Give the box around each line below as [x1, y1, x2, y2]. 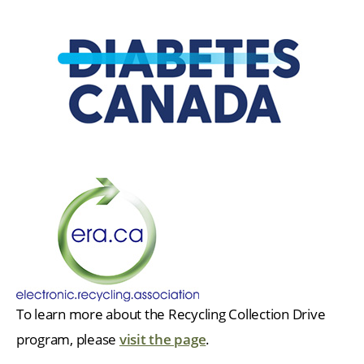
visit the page [119, 329, 206, 349]
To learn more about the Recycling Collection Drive [16, 304, 326, 323]
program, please [16, 329, 119, 349]
